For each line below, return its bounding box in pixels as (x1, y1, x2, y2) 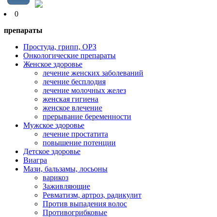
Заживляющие (43, 182, 90, 190)
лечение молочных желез (43, 86, 126, 94)
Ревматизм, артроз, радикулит (43, 191, 141, 199)
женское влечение (43, 104, 102, 112)
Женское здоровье (23, 60, 82, 68)
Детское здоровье (23, 147, 80, 155)
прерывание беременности (43, 112, 131, 121)
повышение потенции (43, 139, 116, 147)
